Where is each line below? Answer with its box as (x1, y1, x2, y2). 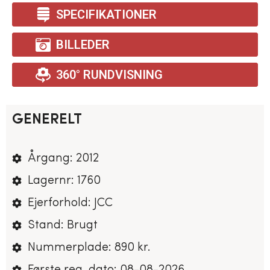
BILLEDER (56, 37, 110, 52)
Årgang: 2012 (28, 152, 99, 165)
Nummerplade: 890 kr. (28, 242, 151, 254)
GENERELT (12, 113, 82, 127)
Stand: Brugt (28, 219, 98, 231)
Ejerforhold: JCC (28, 197, 113, 209)
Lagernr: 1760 (28, 175, 101, 187)
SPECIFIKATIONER (56, 7, 157, 22)
